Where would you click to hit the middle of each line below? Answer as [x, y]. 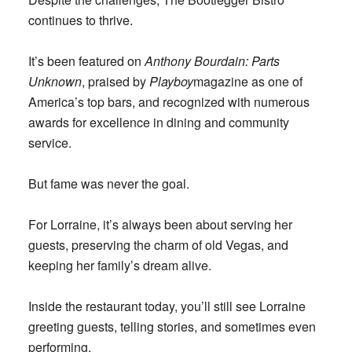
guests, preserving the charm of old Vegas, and [158, 244]
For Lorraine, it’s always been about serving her [160, 224]
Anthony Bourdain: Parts [212, 60]
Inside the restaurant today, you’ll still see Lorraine [167, 306]
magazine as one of [247, 81]
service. [49, 142]
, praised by [115, 81]
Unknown [55, 81]
